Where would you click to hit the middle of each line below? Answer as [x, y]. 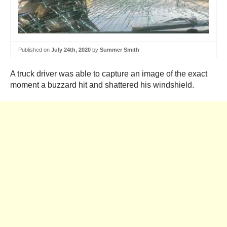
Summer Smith [120, 49]
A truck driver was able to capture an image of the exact [109, 74]
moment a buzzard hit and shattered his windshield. [102, 85]
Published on [35, 49]
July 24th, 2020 [71, 49]
